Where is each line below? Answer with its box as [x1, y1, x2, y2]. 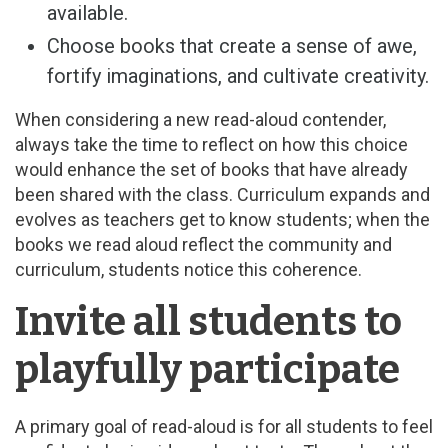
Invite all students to [15, 297, 402, 346]
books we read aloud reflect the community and [15, 233, 392, 255]
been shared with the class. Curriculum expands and [15, 183, 430, 205]
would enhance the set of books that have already [15, 158, 408, 180]
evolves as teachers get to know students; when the [15, 208, 430, 230]
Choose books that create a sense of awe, [47, 33, 417, 58]
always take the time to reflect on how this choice [15, 133, 408, 155]
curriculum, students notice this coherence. [15, 258, 366, 280]
